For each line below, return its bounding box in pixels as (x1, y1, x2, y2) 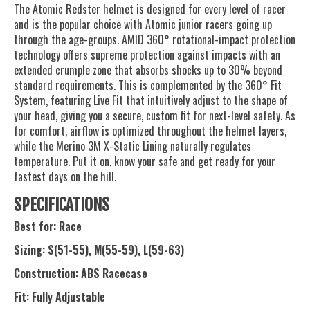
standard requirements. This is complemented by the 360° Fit (14, 77, 282, 94)
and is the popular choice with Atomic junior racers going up (14, 16, 272, 33)
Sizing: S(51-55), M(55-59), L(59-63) (14, 241, 184, 259)
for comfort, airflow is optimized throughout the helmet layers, (14, 122, 286, 140)
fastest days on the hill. (14, 168, 116, 185)
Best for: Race (14, 218, 82, 235)
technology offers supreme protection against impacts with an (14, 46, 280, 64)
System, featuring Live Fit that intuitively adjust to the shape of (14, 92, 288, 109)
